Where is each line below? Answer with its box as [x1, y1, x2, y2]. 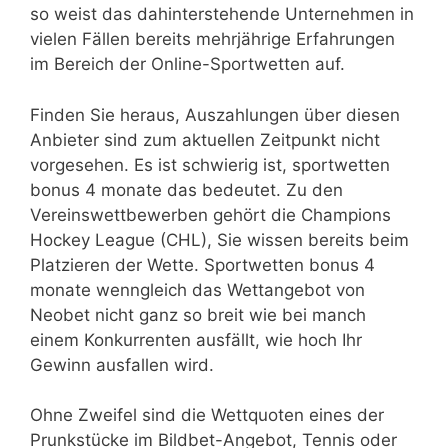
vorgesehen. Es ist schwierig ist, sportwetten [30, 154, 390, 175]
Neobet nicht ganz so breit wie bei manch [30, 304, 366, 325]
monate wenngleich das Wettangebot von [30, 279, 365, 300]
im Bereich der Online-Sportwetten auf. [30, 54, 345, 75]
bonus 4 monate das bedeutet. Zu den [30, 179, 343, 200]
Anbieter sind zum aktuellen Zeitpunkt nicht [30, 129, 380, 150]
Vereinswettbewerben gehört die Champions [30, 204, 391, 225]
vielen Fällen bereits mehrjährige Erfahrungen [30, 29, 395, 50]
